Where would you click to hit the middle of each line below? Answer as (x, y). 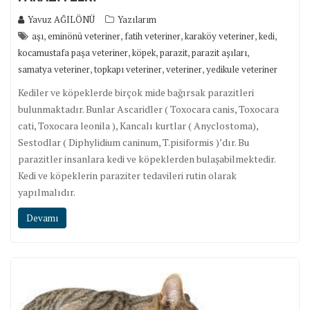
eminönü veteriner (84, 36)
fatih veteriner (153, 36)
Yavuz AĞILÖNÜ (61, 19)
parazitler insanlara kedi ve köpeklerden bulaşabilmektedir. (147, 158)
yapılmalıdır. (47, 192)
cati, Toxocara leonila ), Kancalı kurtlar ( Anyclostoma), (138, 125)
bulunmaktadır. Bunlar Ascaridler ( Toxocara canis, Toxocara (148, 109)
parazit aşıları (219, 52)
